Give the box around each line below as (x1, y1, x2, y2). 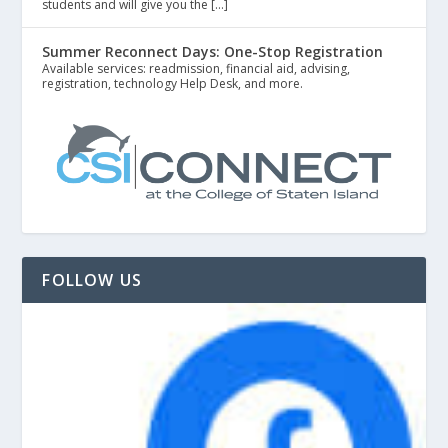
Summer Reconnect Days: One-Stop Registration (42, 42, 384, 62)
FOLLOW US (42, 269, 143, 292)
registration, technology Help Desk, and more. (42, 75, 304, 93)
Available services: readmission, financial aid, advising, (42, 60, 351, 78)
